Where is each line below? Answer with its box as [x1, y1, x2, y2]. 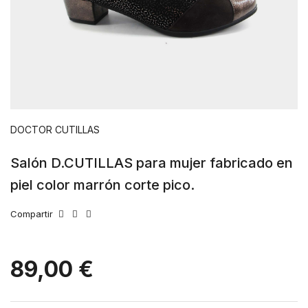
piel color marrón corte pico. [10, 177, 195, 193]
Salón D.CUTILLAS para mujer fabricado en [10, 155, 293, 171]
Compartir [10, 208, 53, 219]
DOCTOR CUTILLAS [10, 124, 100, 135]
